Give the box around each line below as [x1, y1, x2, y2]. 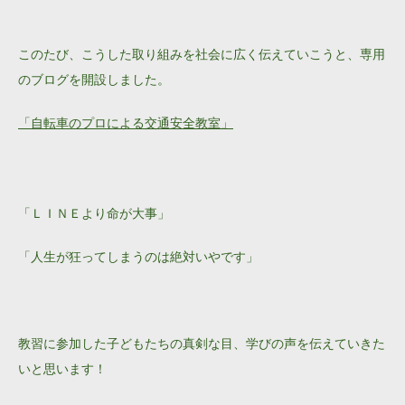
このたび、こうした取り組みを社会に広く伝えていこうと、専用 [18, 47, 385, 61]
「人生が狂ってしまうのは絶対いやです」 [18, 249, 259, 264]
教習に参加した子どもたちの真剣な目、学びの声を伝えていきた [18, 335, 385, 351]
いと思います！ [18, 361, 107, 376]
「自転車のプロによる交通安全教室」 [18, 116, 233, 130]
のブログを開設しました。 [18, 72, 170, 87]
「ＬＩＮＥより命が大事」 [18, 205, 170, 221]
